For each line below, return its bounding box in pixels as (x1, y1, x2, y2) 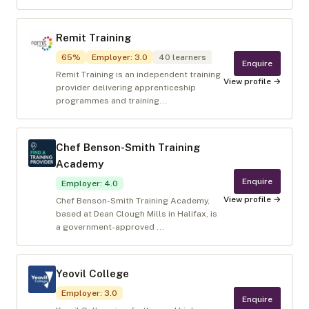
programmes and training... (56, 96, 167, 106)
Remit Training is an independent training (56, 70, 221, 79)
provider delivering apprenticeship (56, 83, 196, 92)
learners (170, 52, 206, 62)
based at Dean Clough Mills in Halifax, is (56, 209, 217, 219)
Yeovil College (56, 268, 129, 279)
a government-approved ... (56, 222, 164, 232)
